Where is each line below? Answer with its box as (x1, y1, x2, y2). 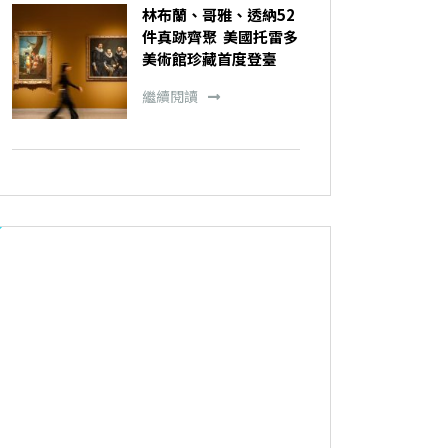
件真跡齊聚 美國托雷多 (142, 25, 299, 47)
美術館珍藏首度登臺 (142, 47, 278, 69)
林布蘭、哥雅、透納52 (142, 3, 296, 25)
